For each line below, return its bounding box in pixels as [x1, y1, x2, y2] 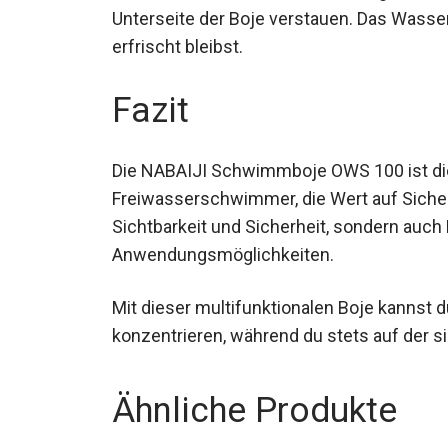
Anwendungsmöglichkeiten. [112, 238, 334, 260]
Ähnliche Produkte [112, 385, 397, 427]
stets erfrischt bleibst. [112, 30, 289, 52]
